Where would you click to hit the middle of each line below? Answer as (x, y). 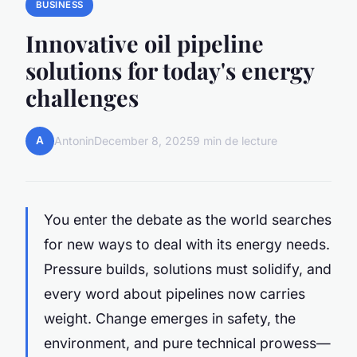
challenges (82, 97)
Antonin (74, 141)
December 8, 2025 (143, 141)
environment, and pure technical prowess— (187, 343)
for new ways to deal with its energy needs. (187, 244)
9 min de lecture (235, 141)
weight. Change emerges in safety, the (170, 318)
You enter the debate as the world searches (188, 219)
